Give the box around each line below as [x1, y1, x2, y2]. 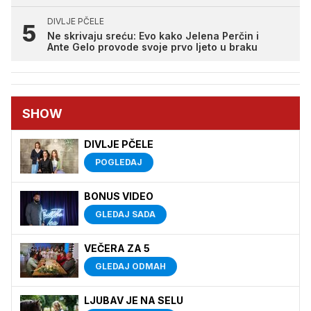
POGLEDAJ [95, 157, 142, 168]
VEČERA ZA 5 [84, 242, 150, 255]
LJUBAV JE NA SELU [84, 294, 183, 307]
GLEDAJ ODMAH [95, 261, 166, 272]
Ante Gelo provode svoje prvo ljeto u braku [47, 41, 258, 53]
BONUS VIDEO [84, 190, 153, 203]
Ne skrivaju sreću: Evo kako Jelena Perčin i [47, 30, 259, 42]
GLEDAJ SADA [95, 209, 155, 220]
